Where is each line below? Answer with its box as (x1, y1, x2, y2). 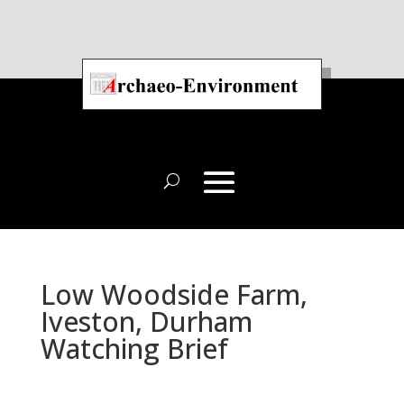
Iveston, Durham (40, 303, 252, 340)
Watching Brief (40, 330, 228, 367)
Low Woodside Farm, (40, 276, 308, 313)
